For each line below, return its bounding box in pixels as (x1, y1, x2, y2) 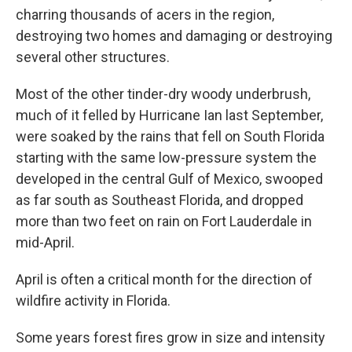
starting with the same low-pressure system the (16, 148, 317, 166)
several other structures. (16, 48, 170, 65)
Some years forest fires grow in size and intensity (16, 328, 325, 346)
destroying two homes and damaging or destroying (16, 27, 332, 44)
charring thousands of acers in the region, (16, 5, 274, 23)
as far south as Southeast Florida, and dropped (16, 191, 303, 208)
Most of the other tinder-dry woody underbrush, (16, 85, 310, 102)
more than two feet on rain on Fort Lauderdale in (16, 212, 312, 229)
